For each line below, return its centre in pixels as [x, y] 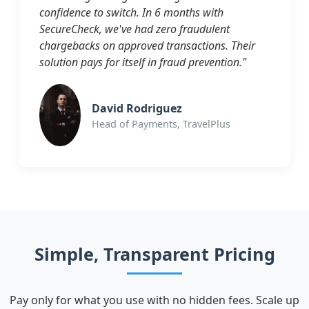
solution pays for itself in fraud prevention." [143, 62]
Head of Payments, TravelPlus [161, 123]
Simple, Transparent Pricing [154, 254]
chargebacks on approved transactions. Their [147, 46]
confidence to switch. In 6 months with [131, 13]
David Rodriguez [137, 108]
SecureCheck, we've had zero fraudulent [134, 29]
